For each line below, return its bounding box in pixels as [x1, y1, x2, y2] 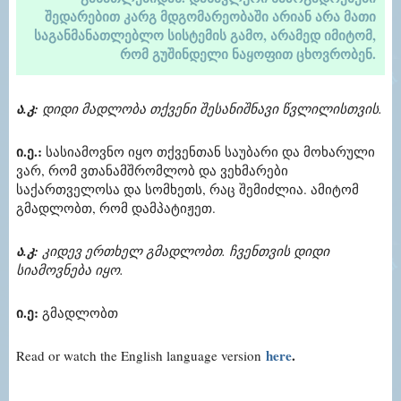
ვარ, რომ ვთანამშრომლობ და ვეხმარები [16, 160, 288, 179]
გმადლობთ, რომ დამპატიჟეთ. [16, 198, 216, 217]
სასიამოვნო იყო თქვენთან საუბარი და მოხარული [46, 141, 375, 160]
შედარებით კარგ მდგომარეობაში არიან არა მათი [45, 5, 376, 26]
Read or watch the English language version [16, 346, 261, 364]
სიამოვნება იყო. [16, 260, 124, 278]
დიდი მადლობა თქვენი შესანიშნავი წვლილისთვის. [42, 98, 382, 117]
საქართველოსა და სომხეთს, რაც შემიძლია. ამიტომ [16, 179, 359, 198]
